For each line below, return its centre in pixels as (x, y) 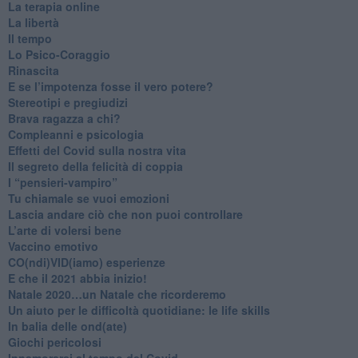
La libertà (33, 22)
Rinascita (33, 70)
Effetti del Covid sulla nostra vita (97, 150)
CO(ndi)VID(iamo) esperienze (86, 262)
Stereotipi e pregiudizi (68, 102)
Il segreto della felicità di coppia (95, 166)
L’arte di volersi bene (64, 230)
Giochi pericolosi (54, 342)
